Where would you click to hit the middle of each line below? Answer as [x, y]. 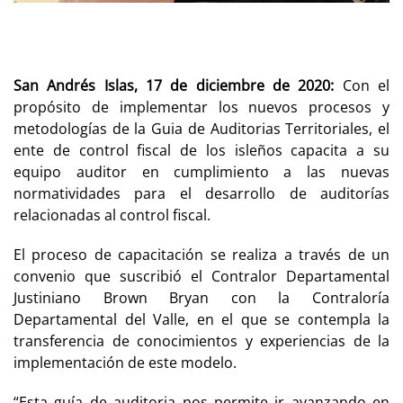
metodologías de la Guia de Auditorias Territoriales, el [201, 128]
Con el [362, 85]
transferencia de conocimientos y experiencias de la [201, 340]
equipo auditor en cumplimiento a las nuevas [201, 171]
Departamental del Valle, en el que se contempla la [201, 319]
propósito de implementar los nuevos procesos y [201, 107]
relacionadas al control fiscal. [114, 215]
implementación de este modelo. [127, 362]
